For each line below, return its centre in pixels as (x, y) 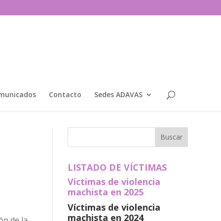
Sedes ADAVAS (118, 94)
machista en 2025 (105, 192)
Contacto (65, 94)
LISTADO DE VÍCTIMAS (117, 167)
